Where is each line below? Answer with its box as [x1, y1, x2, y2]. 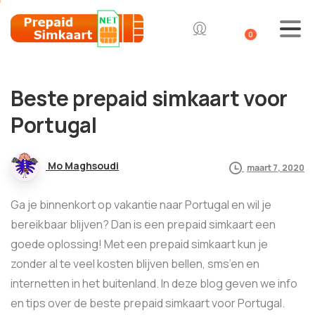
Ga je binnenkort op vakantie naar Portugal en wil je [11, 197, 271, 212]
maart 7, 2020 [247, 161, 304, 174]
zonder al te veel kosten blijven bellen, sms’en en [11, 256, 259, 271]
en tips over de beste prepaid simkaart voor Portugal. [11, 295, 285, 311]
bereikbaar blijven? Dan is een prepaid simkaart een [11, 217, 276, 232]
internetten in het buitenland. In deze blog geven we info [11, 276, 297, 291]
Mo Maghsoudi [48, 159, 119, 173]
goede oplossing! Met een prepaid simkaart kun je [11, 236, 268, 252]
